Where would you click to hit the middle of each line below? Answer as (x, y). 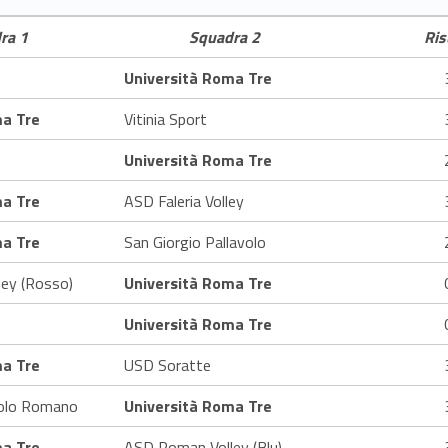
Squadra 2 (224, 36)
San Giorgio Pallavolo (195, 241)
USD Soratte (167, 364)
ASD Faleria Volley (184, 200)
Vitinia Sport (165, 118)
